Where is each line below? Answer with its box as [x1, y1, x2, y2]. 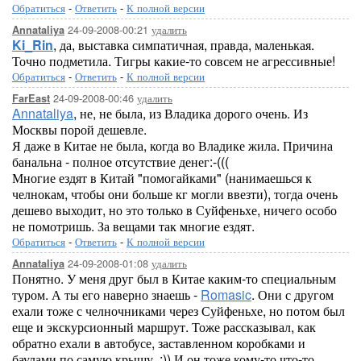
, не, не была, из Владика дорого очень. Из [73, 104, 308, 122]
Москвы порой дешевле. [12, 120, 147, 139]
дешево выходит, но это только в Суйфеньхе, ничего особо [12, 201, 337, 219]
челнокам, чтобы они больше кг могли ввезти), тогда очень [12, 185, 338, 203]
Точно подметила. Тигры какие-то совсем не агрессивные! [12, 52, 335, 70]
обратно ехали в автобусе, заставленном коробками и [12, 334, 305, 352]
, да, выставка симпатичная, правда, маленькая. [53, 35, 314, 54]
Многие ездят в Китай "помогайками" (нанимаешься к [12, 168, 312, 187]
